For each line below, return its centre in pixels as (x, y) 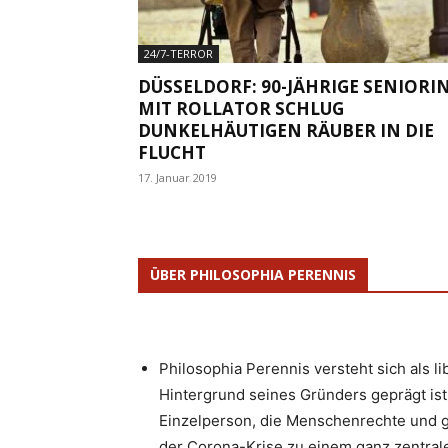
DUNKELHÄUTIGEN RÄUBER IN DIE (286, 130)
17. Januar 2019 (177, 177)
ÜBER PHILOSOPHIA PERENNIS (253, 274)
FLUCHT (172, 152)
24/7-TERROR (178, 53)
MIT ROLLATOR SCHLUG (241, 108)
